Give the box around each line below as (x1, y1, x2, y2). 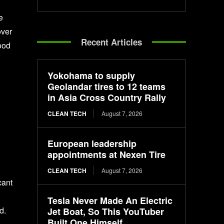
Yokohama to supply (47, 68, 135, 82)
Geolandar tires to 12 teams (47, 79, 166, 93)
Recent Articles (81, 35, 142, 48)
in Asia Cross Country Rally (47, 90, 166, 104)
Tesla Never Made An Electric (47, 193, 173, 207)
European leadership (47, 136, 137, 150)
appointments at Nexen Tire (47, 147, 166, 161)
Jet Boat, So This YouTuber (47, 204, 164, 218)
